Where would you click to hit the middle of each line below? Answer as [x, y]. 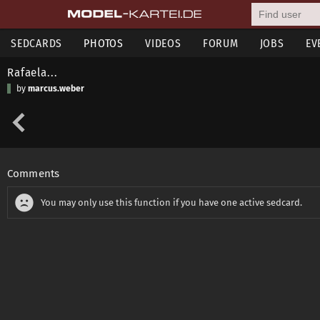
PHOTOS [104, 43]
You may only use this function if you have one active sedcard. [171, 202]
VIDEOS [163, 43]
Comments [34, 174]
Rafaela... [32, 72]
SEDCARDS [37, 43]
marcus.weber [56, 89]
